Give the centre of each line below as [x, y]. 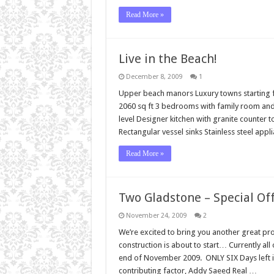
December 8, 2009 [154, 76]
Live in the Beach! [168, 58]
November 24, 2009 [156, 215]
